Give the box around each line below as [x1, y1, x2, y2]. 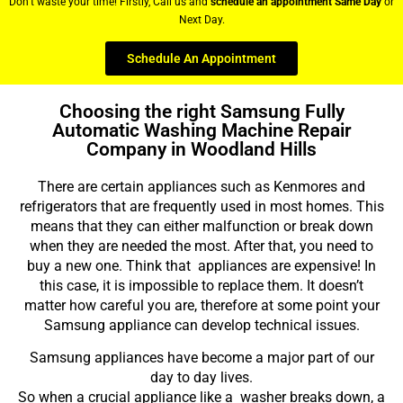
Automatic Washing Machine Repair [51, 120, 352, 142]
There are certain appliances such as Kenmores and [38, 178, 365, 196]
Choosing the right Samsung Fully [58, 101, 345, 123]
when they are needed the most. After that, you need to [30, 237, 373, 255]
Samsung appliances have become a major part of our [29, 349, 374, 367]
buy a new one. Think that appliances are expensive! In [27, 257, 376, 275]
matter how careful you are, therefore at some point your [23, 297, 380, 315]
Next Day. [178, 13, 225, 26]
